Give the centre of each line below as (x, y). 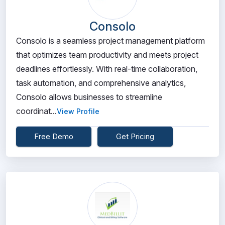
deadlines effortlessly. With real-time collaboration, (107, 69)
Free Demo (54, 136)
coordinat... (36, 111)
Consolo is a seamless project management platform (110, 41)
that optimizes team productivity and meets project (107, 55)
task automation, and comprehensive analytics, (101, 83)
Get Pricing (135, 136)
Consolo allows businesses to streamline (89, 97)
